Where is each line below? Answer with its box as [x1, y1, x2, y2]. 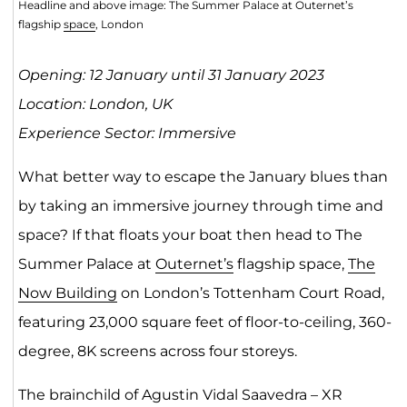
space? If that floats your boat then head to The [17, 225, 362, 243]
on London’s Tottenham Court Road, [116, 283, 384, 302]
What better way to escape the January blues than [17, 167, 388, 185]
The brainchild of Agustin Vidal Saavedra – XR [17, 385, 342, 403]
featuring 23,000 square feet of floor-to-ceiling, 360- [17, 313, 392, 331]
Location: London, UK [17, 94, 173, 113]
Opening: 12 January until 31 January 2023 [17, 65, 324, 84]
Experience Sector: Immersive [17, 124, 240, 142]
